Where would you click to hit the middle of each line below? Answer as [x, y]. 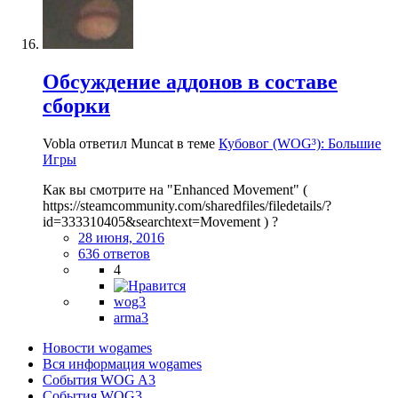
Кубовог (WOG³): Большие [300, 143]
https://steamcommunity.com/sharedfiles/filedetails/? [187, 205]
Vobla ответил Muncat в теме [131, 143]
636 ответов [114, 253]
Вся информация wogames [122, 363]
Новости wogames [97, 347]
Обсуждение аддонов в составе [190, 81]
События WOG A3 [99, 379]
